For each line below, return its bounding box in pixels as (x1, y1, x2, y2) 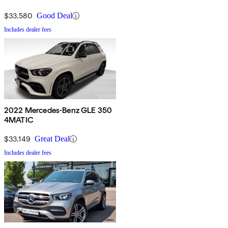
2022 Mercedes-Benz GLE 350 (4, 105, 112, 116)
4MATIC (4, 115, 34, 125)
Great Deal (35, 134, 70, 144)
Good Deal (37, 11, 72, 20)
